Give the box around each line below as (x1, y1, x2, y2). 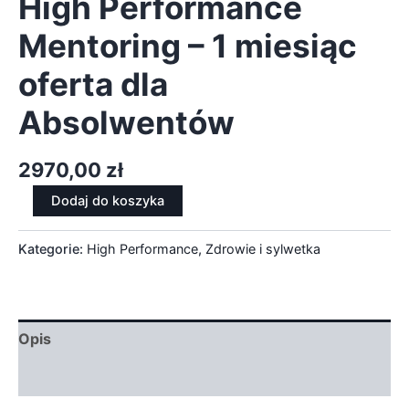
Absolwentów (18, 103, 235, 142)
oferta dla (18, 65, 168, 104)
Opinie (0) (18, 367, 91, 386)
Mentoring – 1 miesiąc (18, 26, 357, 66)
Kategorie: (18, 240, 87, 257)
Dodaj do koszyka (51, 193, 164, 210)
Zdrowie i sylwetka (205, 240, 320, 257)
